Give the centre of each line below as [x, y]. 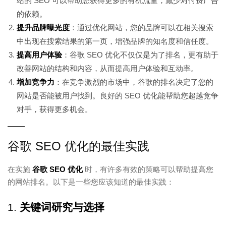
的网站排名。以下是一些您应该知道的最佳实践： [91, 182]
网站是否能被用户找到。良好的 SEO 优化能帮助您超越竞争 [118, 95]
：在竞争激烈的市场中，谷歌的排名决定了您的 [134, 82]
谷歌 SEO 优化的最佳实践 [78, 146]
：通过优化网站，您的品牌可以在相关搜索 [142, 27]
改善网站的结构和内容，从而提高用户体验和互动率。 [107, 68]
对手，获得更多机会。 [54, 109]
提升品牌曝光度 [43, 27]
